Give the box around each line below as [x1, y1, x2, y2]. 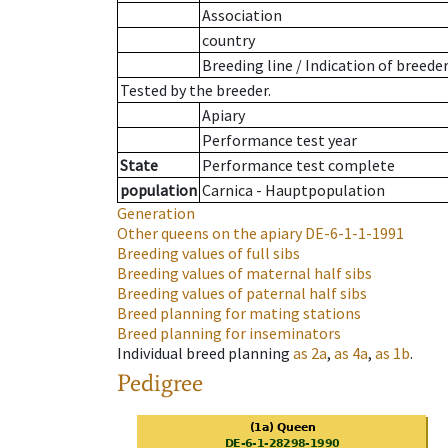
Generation [117, 203, 195, 224]
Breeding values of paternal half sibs [117, 283, 367, 304]
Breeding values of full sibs [117, 243, 300, 264]
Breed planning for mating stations [117, 303, 361, 324]
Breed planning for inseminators [117, 323, 341, 344]
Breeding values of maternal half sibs [117, 263, 372, 284]
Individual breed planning [117, 343, 290, 364]
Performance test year [202, 130, 357, 151]
